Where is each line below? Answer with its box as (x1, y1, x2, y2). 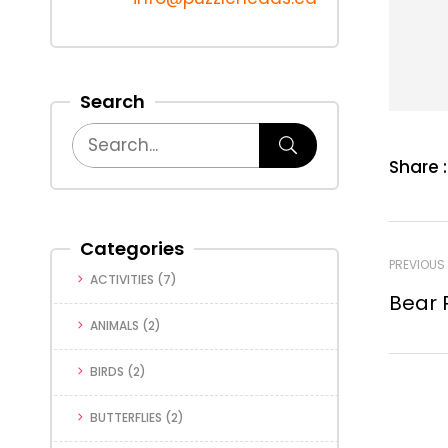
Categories (80, 236, 184, 261)
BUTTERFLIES (90, 409, 162, 426)
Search (80, 89, 145, 114)
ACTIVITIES (90, 271, 154, 288)
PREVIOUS (388, 256, 445, 273)
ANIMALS (90, 317, 139, 334)
